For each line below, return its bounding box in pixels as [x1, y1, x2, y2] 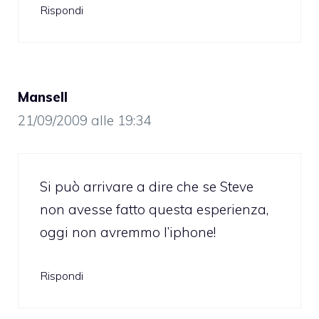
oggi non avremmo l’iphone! [40, 223, 216, 241]
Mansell [18, 88, 68, 106]
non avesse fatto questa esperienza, [40, 200, 268, 218]
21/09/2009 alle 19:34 [18, 112, 151, 130]
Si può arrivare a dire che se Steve [40, 177, 253, 195]
